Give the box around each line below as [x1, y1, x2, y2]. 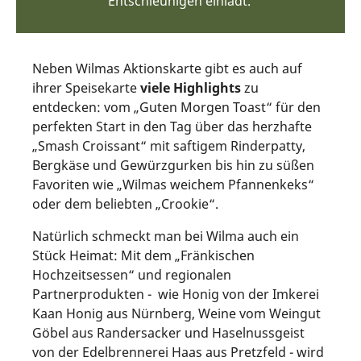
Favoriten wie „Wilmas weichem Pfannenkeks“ [32, 175, 314, 193]
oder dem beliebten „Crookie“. [32, 194, 218, 213]
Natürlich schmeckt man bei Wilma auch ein [32, 226, 299, 245]
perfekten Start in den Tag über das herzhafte [32, 117, 312, 135]
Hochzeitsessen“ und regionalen [32, 265, 231, 284]
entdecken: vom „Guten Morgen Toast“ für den [32, 98, 321, 116]
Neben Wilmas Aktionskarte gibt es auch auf [32, 59, 302, 77]
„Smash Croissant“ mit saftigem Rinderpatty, [32, 136, 305, 155]
